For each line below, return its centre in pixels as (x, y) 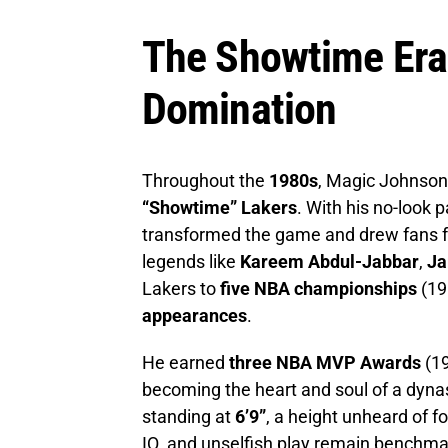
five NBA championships (318, 288)
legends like (191, 261)
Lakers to (181, 288)
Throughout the (205, 180)
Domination (239, 108)
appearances (194, 315)
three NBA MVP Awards (325, 362)
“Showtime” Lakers (219, 207)
